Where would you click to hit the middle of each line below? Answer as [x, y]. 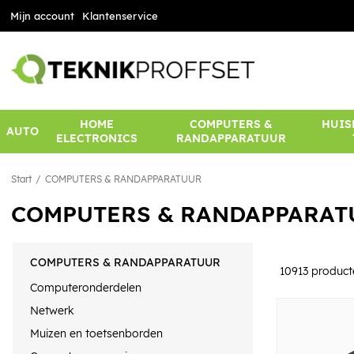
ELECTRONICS [97, 139]
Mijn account [42, 16]
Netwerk [52, 310]
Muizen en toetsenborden [96, 334]
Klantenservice [120, 16]
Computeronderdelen [86, 287]
